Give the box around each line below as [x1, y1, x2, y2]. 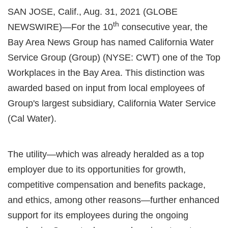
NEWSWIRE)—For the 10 [8, 21, 113, 32]
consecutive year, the [119, 21, 208, 32]
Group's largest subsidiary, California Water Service [8, 98, 216, 108]
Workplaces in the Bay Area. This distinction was [8, 67, 205, 78]
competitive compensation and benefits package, [8, 179, 206, 190]
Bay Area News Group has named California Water [8, 37, 214, 47]
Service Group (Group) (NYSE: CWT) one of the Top [8, 52, 220, 63]
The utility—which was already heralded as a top [8, 149, 204, 159]
